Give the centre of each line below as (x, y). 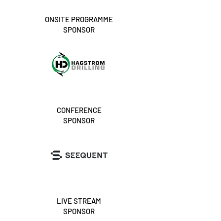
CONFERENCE (79, 110)
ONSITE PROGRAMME (79, 19)
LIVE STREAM (79, 201)
